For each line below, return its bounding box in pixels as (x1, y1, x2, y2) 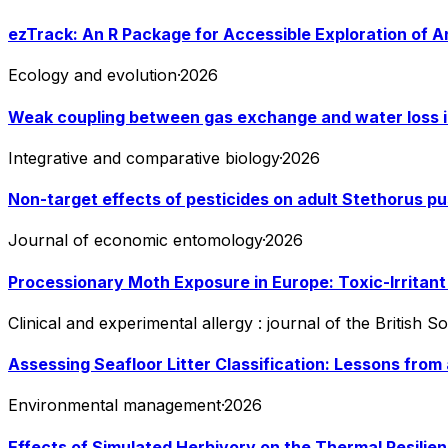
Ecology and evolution (8, 65, 177, 86)
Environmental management (8, 395, 221, 416)
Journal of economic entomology (8, 230, 262, 251)
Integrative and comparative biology (8, 147, 279, 168)
